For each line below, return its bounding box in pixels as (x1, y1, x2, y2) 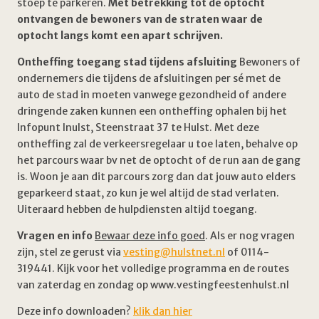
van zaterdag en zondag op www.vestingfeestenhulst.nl (17, 278, 289, 291)
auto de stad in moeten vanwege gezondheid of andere (17, 88, 286, 101)
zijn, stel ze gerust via (17, 246, 123, 258)
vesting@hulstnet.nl (123, 246, 225, 258)
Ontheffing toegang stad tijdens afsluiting (17, 56, 237, 68)
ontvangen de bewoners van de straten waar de (17, 13, 263, 26)
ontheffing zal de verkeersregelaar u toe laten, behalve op (17, 137, 298, 150)
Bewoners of (237, 56, 300, 68)
